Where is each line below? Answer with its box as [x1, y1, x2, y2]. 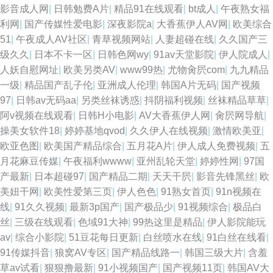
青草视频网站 [92, 34, 151, 44]
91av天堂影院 [154, 49, 214, 60]
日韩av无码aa [16, 95, 76, 105]
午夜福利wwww [63, 156, 132, 166]
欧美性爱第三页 [44, 186, 112, 197]
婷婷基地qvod [65, 126, 125, 136]
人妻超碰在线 [155, 34, 214, 44]
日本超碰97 [34, 171, 84, 182]
